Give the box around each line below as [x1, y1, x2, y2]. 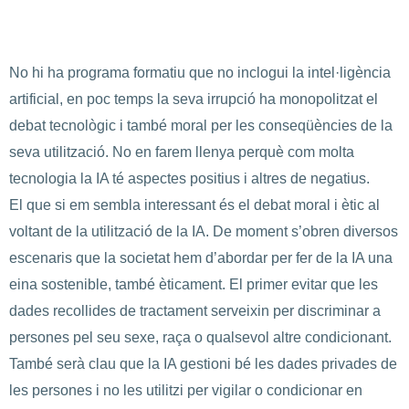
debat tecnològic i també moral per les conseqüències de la [9, 118, 393, 134]
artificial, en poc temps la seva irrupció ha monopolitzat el [9, 91, 378, 108]
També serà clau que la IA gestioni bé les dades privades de [9, 356, 397, 372]
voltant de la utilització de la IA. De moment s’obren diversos [9, 224, 398, 240]
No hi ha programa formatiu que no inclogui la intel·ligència [9, 65, 391, 81]
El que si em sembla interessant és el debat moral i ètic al [9, 197, 380, 214]
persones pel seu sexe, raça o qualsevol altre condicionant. [9, 330, 392, 346]
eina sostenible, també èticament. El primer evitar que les [9, 277, 378, 293]
